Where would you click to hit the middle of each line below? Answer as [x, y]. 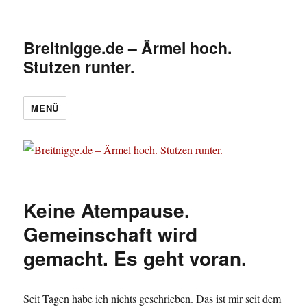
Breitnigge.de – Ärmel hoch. [128, 48]
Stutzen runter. [79, 67]
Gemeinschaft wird [111, 234]
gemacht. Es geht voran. [135, 258]
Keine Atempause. [107, 210]
